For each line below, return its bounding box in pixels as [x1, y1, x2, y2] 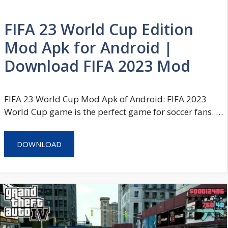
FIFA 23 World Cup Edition [4, 18, 193, 40]
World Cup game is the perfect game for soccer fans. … [4, 105, 223, 118]
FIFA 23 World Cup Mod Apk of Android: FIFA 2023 [4, 93, 207, 105]
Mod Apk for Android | [4, 37, 173, 58]
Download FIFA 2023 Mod [4, 55, 190, 76]
